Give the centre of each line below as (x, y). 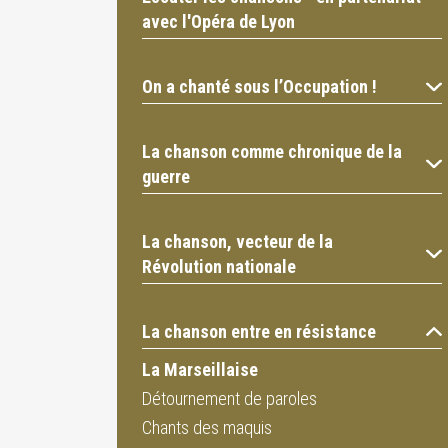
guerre (166, 176)
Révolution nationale (219, 266)
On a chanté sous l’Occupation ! (259, 86)
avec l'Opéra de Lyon (218, 21)
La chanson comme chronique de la (272, 151)
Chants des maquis (207, 428)
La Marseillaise (200, 370)
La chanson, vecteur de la (237, 241)
